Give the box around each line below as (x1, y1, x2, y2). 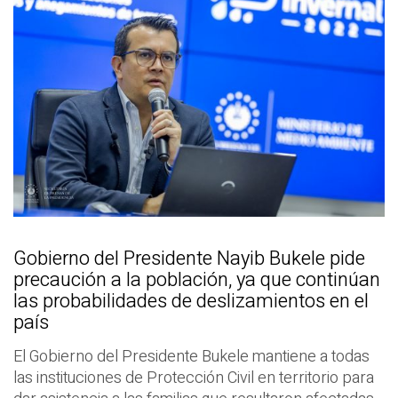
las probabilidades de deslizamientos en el (13, 287, 369, 316)
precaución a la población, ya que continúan (13, 266, 380, 295)
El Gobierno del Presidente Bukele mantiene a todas (13, 345, 370, 370)
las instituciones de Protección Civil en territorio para (13, 366, 374, 391)
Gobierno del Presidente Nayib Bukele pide (13, 244, 365, 274)
